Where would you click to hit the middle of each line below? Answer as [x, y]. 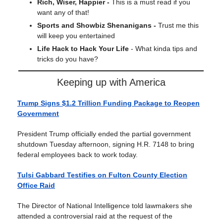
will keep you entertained [76, 36]
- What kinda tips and [163, 49]
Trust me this [178, 25]
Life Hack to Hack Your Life [83, 49]
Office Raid [36, 185]
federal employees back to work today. [78, 155]
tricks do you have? [68, 59]
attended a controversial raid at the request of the [95, 216]
